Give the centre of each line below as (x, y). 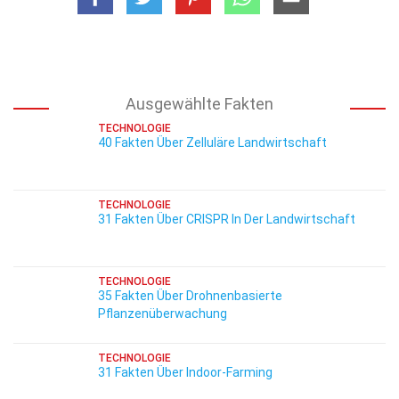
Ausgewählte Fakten (199, 104)
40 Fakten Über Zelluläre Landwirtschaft (212, 142)
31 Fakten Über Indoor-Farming (185, 372)
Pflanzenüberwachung (163, 313)
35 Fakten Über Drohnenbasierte (190, 296)
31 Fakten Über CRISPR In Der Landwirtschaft (227, 219)
